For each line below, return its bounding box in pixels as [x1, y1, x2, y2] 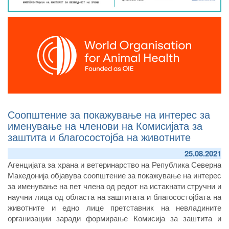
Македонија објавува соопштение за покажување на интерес [8, 169, 221, 180]
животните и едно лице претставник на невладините [8, 201, 221, 213]
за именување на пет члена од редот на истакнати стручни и [8, 180, 221, 191]
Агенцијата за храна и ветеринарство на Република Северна [8, 158, 221, 170]
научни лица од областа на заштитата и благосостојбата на [8, 191, 221, 202]
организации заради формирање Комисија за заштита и [8, 212, 221, 223]
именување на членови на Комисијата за [8, 118, 202, 133]
